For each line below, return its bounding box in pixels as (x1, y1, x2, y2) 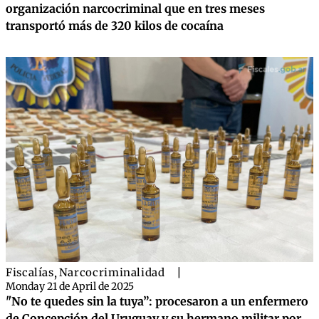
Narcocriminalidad (58, 266, 165, 279)
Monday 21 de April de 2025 (6, 280, 134, 293)
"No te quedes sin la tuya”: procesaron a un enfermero (6, 294, 308, 308)
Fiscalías (6, 266, 54, 279)
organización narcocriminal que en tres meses (6, 1, 265, 16)
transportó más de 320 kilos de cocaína (6, 19, 224, 33)
